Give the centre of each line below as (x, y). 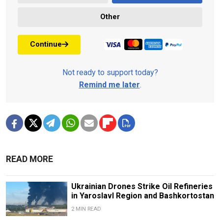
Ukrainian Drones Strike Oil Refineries (142, 186)
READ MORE (29, 159)
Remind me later (109, 84)
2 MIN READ (86, 209)
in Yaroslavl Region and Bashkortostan (142, 195)
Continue (46, 44)
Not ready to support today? (110, 72)
